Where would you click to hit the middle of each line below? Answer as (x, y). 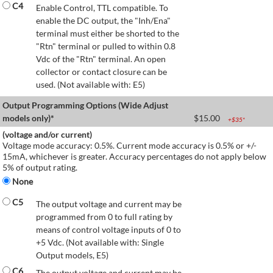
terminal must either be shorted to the (108, 33)
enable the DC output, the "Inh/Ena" (103, 20)
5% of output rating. (40, 167)
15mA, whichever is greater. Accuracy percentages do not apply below (134, 156)
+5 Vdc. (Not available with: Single (100, 242)
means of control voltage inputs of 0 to (108, 229)
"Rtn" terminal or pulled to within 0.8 (106, 46)
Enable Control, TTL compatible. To (102, 7)
